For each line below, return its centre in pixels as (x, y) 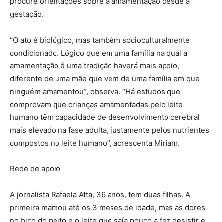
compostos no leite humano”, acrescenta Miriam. (95, 143)
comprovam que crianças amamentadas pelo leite (96, 104)
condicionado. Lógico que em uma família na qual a (99, 53)
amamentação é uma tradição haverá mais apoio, (95, 66)
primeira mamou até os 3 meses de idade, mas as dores (108, 207)
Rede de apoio (35, 169)
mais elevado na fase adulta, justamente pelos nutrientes (110, 130)
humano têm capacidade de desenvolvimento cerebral (105, 117)
